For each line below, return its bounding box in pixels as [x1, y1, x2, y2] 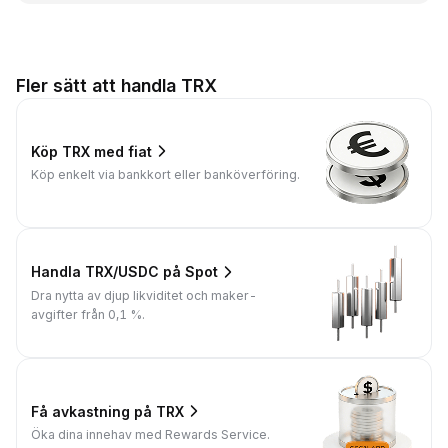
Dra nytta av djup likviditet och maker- [31, 287, 257, 303]
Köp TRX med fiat [31, 142, 152, 160]
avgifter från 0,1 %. [31, 306, 145, 322]
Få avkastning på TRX [31, 402, 184, 420]
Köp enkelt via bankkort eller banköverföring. [31, 167, 300, 183]
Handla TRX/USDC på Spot [31, 263, 218, 281]
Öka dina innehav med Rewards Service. [31, 427, 270, 443]
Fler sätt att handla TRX [16, 74, 217, 96]
